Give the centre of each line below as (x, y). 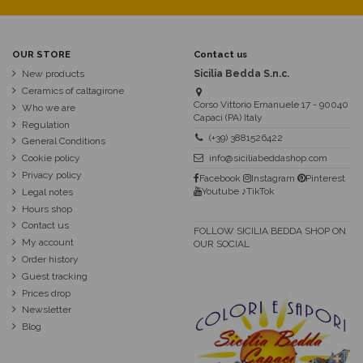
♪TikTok (257, 191)
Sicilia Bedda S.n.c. (241, 74)
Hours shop (47, 209)
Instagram (273, 178)
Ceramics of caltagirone (73, 91)
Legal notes (47, 192)
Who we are (49, 107)
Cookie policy (51, 158)
